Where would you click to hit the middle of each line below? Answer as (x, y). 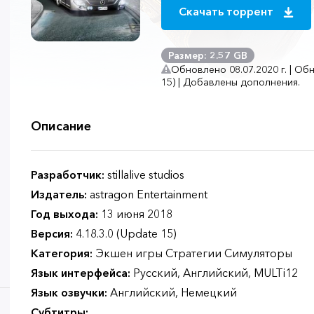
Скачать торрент (227, 11)
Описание (61, 126)
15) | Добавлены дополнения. (231, 82)
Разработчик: (68, 175)
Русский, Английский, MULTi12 (214, 273)
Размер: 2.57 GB (208, 55)
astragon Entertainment (147, 194)
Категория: (62, 253)
